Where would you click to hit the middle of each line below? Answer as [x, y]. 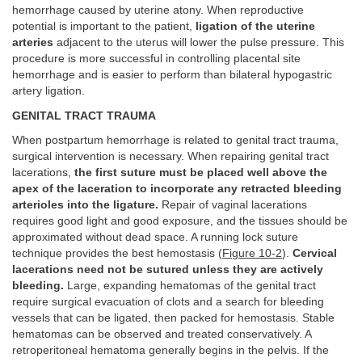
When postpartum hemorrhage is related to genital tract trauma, [175, 141]
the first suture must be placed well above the [201, 173]
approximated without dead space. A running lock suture [155, 238]
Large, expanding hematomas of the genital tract [190, 286]
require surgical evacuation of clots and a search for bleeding [168, 302]
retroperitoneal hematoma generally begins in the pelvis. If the [170, 351]
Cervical [315, 254]
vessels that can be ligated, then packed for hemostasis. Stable [173, 318]
